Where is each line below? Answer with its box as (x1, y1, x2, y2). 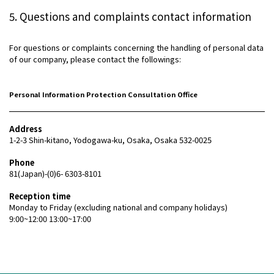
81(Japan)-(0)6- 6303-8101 (9, 168, 102, 180)
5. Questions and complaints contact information (9, 9, 251, 24)
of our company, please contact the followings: (9, 53, 181, 65)
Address (9, 123, 42, 135)
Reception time (9, 190, 70, 202)
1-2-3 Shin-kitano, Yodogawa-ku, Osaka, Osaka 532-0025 (9, 134, 212, 146)
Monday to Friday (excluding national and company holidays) (9, 201, 228, 213)
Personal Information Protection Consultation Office (9, 89, 198, 100)
